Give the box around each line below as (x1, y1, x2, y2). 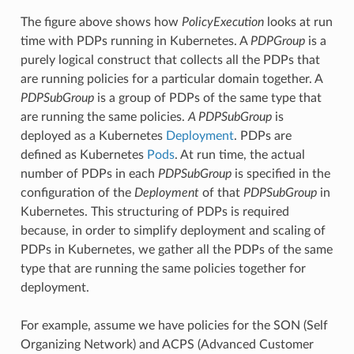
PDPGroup (250, 35, 305, 48)
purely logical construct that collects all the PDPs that (20, 54, 320, 67)
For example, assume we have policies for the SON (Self (20, 319, 328, 333)
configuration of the (20, 186, 134, 200)
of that (198, 186, 243, 200)
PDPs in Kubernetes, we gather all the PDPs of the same (20, 243, 333, 257)
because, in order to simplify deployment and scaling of (20, 224, 326, 238)
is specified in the (231, 168, 330, 181)
